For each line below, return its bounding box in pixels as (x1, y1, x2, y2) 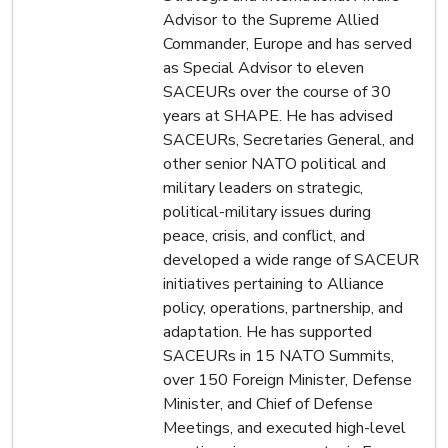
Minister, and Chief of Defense (163, 392, 373, 415)
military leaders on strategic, (163, 176, 363, 199)
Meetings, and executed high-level (163, 416, 406, 439)
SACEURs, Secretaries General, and (163, 128, 414, 151)
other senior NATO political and (163, 152, 386, 175)
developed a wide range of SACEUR (163, 248, 419, 271)
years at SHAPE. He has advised (163, 104, 393, 127)
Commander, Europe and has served (163, 32, 412, 55)
